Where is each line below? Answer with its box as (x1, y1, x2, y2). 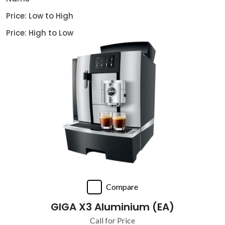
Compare (106, 182, 138, 191)
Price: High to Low (6, 28, 73, 38)
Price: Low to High (6, 11, 73, 21)
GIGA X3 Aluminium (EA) (51, 200, 174, 214)
